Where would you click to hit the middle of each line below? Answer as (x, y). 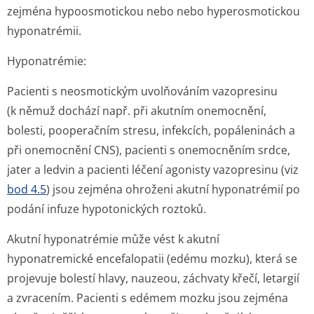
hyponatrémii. (44, 31)
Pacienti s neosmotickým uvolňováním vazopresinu (142, 91)
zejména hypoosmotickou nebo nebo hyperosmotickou (153, 11)
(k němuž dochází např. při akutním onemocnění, (137, 111)
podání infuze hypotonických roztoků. (107, 209)
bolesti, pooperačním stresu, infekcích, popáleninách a (151, 130)
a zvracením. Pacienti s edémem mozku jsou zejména (148, 298)
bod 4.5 (27, 189)
